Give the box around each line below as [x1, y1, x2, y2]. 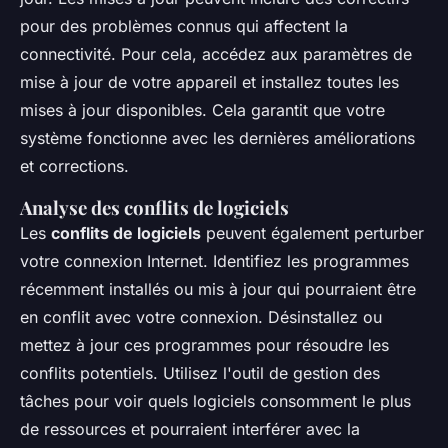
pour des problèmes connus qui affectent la [20, 16, 348, 37]
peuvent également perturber [201, 223, 424, 244]
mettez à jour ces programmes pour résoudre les [20, 335, 389, 356]
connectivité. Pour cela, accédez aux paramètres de [20, 44, 412, 65]
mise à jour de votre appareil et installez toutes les [20, 72, 399, 93]
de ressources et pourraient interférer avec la [20, 419, 360, 440]
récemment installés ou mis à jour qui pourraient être [20, 279, 416, 300]
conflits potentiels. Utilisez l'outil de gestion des [20, 363, 380, 384]
